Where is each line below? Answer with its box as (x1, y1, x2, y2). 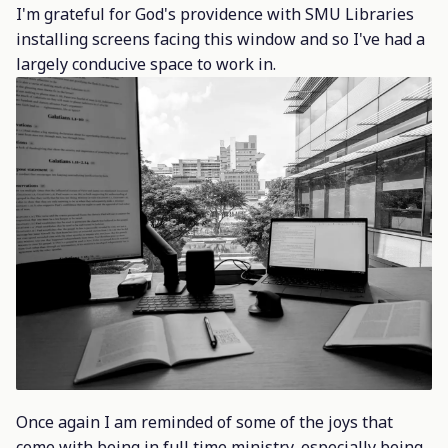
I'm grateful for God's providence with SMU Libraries (16, 2, 414, 25)
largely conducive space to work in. (16, 52, 276, 75)
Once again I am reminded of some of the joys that (16, 411, 393, 434)
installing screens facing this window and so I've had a (16, 27, 425, 50)
